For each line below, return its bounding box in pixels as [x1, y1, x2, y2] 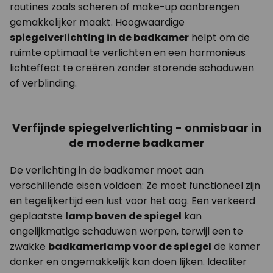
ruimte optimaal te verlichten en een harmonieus [10, 46, 246, 60]
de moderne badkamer [68, 135, 205, 151]
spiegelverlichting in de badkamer [10, 30, 189, 45]
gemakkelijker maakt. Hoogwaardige [10, 15, 185, 30]
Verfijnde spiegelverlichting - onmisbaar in [12, 120, 261, 136]
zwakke [10, 239, 48, 254]
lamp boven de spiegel [65, 209, 182, 224]
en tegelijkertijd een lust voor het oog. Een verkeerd [10, 194, 255, 208]
